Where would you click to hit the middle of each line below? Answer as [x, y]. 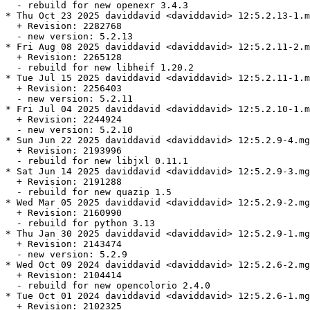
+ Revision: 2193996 [64, 151]
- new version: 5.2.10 [69, 130]
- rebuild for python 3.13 [80, 224]
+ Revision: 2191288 [64, 182]
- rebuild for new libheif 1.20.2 [100, 68]
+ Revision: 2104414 [64, 275]
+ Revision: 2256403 [64, 89]
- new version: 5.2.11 [69, 99]
